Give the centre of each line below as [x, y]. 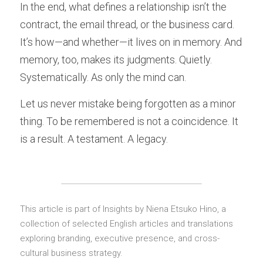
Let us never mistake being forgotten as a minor [128, 104]
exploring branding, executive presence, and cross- [120, 238]
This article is [46, 209]
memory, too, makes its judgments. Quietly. [116, 60]
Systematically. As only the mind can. [103, 77]
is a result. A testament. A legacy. [94, 139]
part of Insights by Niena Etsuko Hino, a [149, 209]
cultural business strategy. [71, 253]
